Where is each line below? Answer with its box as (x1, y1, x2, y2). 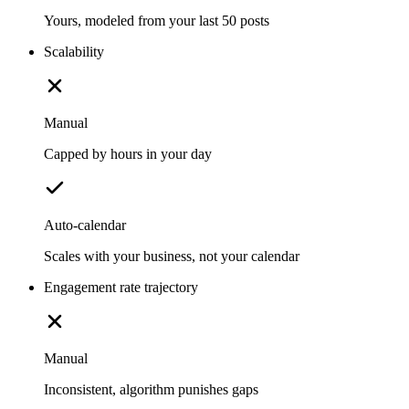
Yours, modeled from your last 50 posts (44, 12, 269, 28)
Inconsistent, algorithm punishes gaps (44, 381, 258, 397)
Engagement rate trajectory (44, 278, 198, 295)
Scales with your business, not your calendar (44, 247, 299, 264)
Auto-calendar (44, 216, 126, 233)
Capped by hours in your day (44, 145, 212, 162)
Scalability (44, 43, 104, 59)
